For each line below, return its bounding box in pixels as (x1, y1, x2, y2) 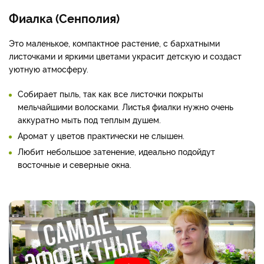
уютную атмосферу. (9, 63, 88, 75)
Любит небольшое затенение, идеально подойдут (18, 146, 215, 157)
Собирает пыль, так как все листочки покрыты (18, 88, 203, 100)
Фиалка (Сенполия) (9, 9, 120, 27)
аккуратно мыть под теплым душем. (18, 114, 161, 126)
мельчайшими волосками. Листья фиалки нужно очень (18, 101, 233, 113)
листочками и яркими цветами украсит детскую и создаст (9, 50, 242, 62)
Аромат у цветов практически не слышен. (18, 130, 184, 141)
